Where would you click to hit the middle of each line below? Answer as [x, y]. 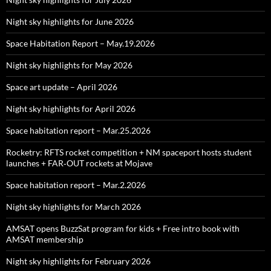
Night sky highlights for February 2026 [78, 261]
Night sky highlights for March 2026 [73, 207]
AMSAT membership [45, 239]
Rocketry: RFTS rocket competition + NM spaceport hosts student [129, 152]
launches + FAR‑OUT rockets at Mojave [79, 163]
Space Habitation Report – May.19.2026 [80, 43]
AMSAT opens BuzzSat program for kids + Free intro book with [123, 228]
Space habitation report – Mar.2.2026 [76, 185]
